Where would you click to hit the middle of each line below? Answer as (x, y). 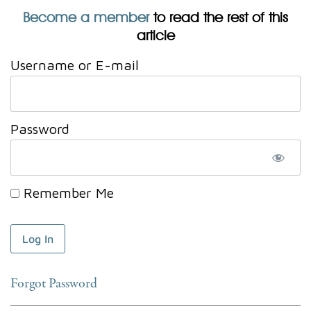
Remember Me (67, 192)
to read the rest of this (219, 17)
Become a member (86, 17)
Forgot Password (54, 284)
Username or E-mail (75, 65)
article (155, 35)
